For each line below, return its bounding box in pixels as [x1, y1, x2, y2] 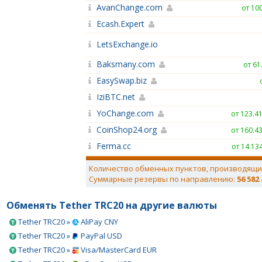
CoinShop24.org [96, 124, 157, 135]
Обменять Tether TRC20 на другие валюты [6, 199, 217, 212]
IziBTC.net [96, 91, 135, 102]
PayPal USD [79, 230, 122, 241]
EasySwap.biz [96, 75, 147, 86]
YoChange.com [96, 108, 154, 119]
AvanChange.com [96, 2, 163, 13]
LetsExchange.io [96, 39, 158, 50]
